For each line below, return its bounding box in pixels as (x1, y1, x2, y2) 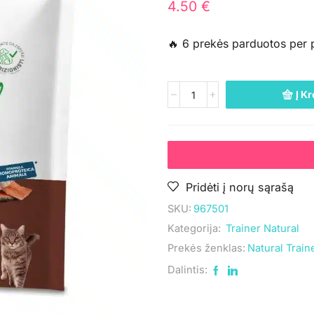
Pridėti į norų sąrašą (186, 180, 294, 194)
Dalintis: (168, 264, 207, 276)
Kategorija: (168, 222, 224, 235)
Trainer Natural (226, 222, 299, 235)
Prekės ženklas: (168, 242, 245, 254)
